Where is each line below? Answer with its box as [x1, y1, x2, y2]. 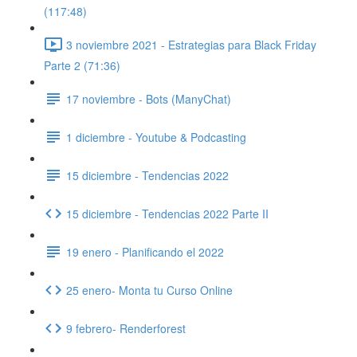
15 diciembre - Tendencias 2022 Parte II [66, 205, 269, 222]
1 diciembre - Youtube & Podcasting [66, 128, 246, 145]
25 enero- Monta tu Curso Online [66, 281, 233, 298]
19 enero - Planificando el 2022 [66, 243, 224, 260]
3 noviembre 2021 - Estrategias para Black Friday [66, 36, 316, 53]
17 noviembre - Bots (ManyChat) [66, 90, 231, 107]
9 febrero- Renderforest [66, 320, 186, 336]
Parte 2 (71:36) [44, 57, 120, 73]
